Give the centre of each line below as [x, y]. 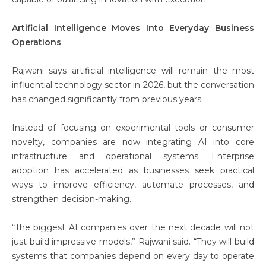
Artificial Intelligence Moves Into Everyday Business [133, 28]
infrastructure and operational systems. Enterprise [133, 156]
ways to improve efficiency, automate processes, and [133, 185]
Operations [37, 42]
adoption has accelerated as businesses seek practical [133, 170]
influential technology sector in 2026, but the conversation [133, 85]
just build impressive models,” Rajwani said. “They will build [133, 242]
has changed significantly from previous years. [107, 99]
